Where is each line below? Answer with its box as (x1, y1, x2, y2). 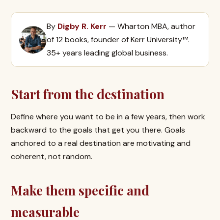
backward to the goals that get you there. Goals (11, 125, 185, 135)
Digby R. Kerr (57, 21, 107, 31)
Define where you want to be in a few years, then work (11, 111, 205, 122)
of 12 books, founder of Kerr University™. (47, 34, 190, 45)
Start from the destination (11, 85, 165, 103)
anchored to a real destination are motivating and (11, 138, 191, 148)
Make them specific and (11, 182, 149, 199)
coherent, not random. (11, 151, 92, 162)
